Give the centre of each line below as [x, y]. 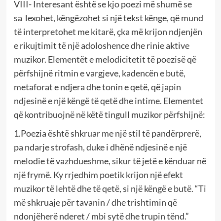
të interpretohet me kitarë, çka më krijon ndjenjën [108, 31]
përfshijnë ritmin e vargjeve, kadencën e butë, [99, 73]
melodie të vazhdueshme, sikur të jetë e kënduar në [110, 161]
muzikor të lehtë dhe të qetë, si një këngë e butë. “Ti [110, 188]
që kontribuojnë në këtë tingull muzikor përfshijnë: [109, 114]
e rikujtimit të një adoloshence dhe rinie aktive [101, 45]
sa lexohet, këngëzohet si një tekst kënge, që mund [108, 18]
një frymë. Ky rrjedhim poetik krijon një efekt [98, 174]
